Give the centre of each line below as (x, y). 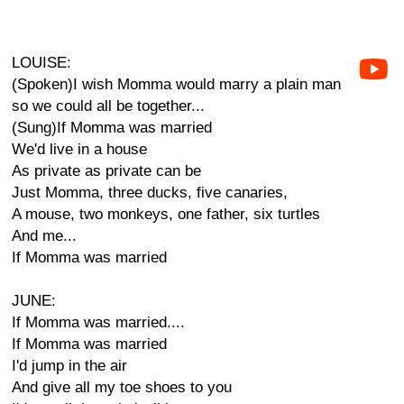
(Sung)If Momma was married (112, 128)
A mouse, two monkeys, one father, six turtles (166, 214)
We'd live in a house (79, 149)
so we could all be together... (108, 106)
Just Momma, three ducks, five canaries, (150, 193)
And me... (44, 236)
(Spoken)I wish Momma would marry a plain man (176, 84)
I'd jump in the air (69, 366)
